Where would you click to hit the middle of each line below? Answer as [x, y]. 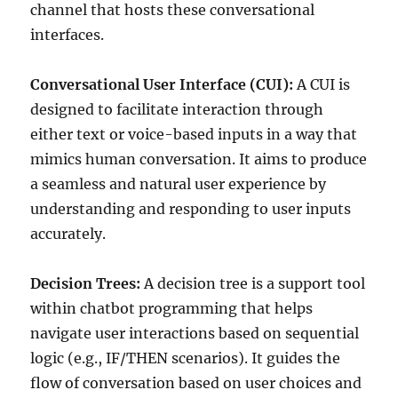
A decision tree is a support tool [253, 283]
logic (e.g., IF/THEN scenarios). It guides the [186, 358]
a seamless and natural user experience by [179, 184]
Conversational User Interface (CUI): [162, 84]
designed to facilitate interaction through [177, 109]
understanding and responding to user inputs [191, 209]
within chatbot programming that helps [172, 308]
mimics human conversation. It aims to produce [199, 159]
